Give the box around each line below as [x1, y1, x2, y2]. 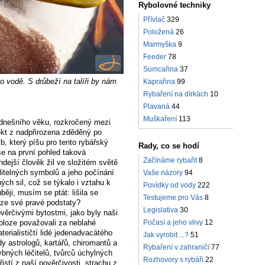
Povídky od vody [143, 181, 196, 190]
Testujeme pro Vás [143, 193, 203, 202]
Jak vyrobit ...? [143, 231, 189, 240]
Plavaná [143, 102, 170, 111]
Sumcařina [143, 65, 178, 74]
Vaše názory [143, 169, 183, 177]
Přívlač [143, 15, 165, 24]
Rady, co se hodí [138, 141, 199, 151]
